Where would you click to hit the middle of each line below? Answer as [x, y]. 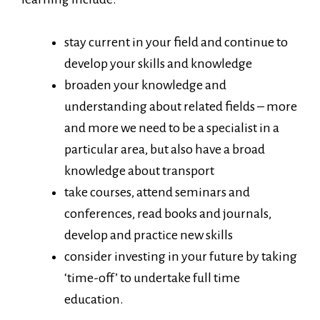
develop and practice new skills [149, 235]
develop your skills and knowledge [158, 64]
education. [94, 299]
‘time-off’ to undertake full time [152, 278]
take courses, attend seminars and [157, 192]
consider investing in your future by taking [181, 256]
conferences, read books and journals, [168, 214]
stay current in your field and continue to [176, 42]
